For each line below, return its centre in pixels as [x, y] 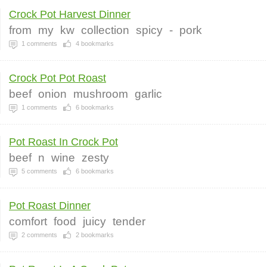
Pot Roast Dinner [50, 206]
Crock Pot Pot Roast [58, 78]
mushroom [101, 94]
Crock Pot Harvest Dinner [70, 14]
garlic [148, 94]
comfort [28, 221]
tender [129, 221]
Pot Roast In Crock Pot [63, 142]
